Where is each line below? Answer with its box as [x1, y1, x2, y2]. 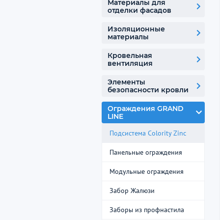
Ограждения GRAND [108, 104, 184, 113]
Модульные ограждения [110, 167, 184, 176]
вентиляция [108, 59, 153, 68]
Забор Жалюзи [110, 186, 155, 195]
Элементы [108, 78, 145, 86]
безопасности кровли [108, 85, 189, 94]
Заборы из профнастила [110, 205, 184, 214]
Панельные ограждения [110, 148, 182, 157]
